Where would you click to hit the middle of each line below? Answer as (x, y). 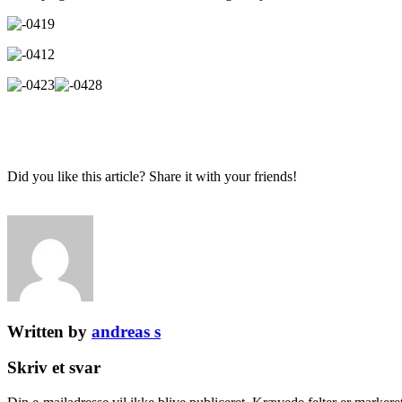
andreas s (126, 331)
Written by (49, 331)
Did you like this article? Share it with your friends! (152, 176)
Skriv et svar (54, 368)
